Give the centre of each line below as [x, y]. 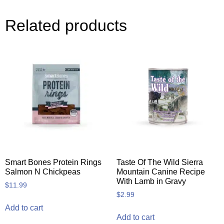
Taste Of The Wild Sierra [159, 162]
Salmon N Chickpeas [43, 172]
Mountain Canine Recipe [160, 172]
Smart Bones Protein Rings [53, 162]
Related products [66, 25]
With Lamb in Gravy [151, 181]
